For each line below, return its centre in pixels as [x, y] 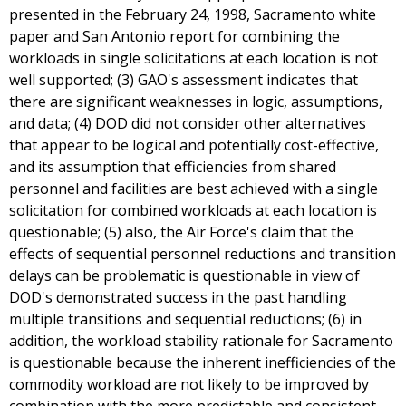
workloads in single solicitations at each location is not [193, 58]
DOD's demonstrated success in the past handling [178, 298]
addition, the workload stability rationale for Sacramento [201, 341]
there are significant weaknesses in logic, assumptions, [196, 102]
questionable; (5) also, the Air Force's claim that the [181, 232]
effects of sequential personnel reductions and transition [203, 254]
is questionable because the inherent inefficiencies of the [203, 363]
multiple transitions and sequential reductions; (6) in [185, 319]
